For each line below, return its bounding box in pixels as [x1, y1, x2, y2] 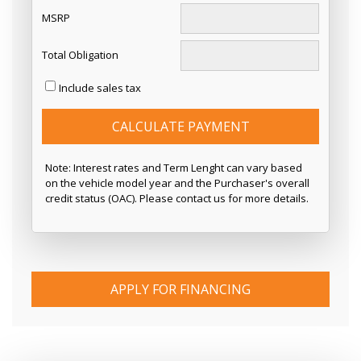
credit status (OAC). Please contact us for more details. [45, 190, 309, 205]
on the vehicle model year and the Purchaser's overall [45, 175, 309, 190]
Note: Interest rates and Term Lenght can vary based [45, 160, 302, 175]
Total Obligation [42, 48, 118, 63]
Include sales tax [59, 80, 141, 95]
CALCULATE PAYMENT [111, 117, 250, 135]
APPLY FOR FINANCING [110, 280, 251, 298]
